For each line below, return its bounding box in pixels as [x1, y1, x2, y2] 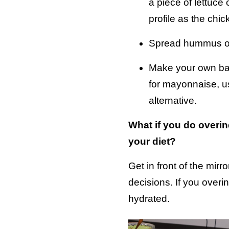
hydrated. [128, 193, 170, 204]
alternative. [148, 95, 197, 106]
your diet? [128, 135, 176, 147]
